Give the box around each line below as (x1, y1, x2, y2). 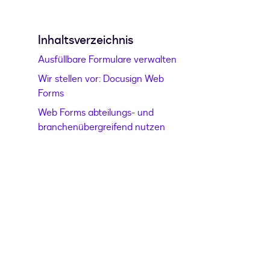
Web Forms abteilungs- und (38, 106, 154, 120)
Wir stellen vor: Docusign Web (38, 72, 165, 86)
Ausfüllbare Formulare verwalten (38, 53, 177, 67)
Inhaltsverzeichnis (38, 32, 134, 49)
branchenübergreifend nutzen (38, 121, 166, 134)
